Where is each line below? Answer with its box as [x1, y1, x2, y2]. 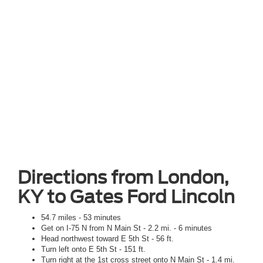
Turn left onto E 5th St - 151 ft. [41, 244, 146, 254]
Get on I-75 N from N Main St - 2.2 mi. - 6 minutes [41, 223, 212, 232]
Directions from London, [18, 166, 229, 188]
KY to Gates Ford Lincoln [18, 186, 235, 207]
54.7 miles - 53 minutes [41, 213, 121, 222]
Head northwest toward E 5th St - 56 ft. [41, 234, 174, 243]
